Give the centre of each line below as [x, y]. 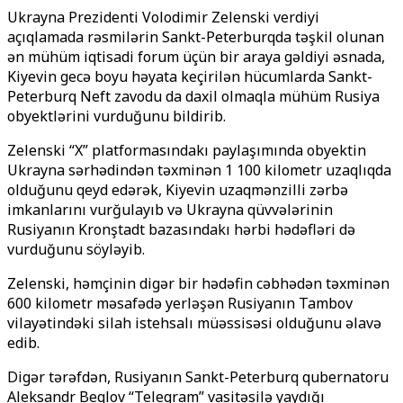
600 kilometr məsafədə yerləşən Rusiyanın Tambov [180, 303]
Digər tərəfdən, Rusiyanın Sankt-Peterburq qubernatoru [198, 377]
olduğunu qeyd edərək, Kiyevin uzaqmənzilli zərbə [178, 190]
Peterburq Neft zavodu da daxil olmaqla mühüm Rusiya [193, 96]
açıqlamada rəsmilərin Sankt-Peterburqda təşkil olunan [196, 37]
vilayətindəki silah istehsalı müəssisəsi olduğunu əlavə [194, 323]
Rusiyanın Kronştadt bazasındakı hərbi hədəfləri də [181, 229]
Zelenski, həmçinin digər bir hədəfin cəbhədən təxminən [198, 283]
